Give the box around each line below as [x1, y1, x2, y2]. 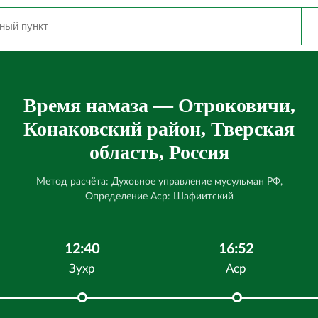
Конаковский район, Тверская [23, 118, 295, 140]
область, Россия [89, 141, 229, 163]
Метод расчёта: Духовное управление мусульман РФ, [35, 177, 283, 187]
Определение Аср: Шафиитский [84, 192, 234, 202]
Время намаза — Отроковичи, [23, 94, 295, 116]
